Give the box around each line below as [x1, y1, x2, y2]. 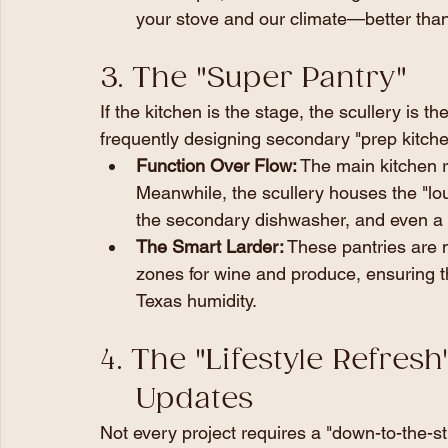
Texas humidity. [136, 289, 257, 311]
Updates [136, 382, 253, 416]
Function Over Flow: [136, 154, 297, 176]
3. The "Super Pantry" [100, 61, 416, 95]
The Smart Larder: [136, 235, 284, 257]
